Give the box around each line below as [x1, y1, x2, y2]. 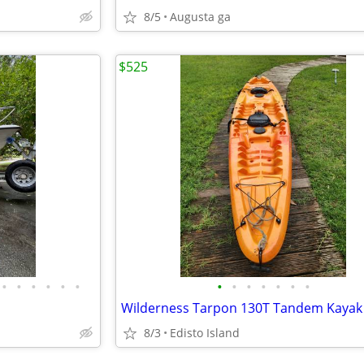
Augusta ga [170, 9, 231, 24]
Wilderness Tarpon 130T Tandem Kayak [121, 299, 362, 317]
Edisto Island [170, 325, 240, 340]
